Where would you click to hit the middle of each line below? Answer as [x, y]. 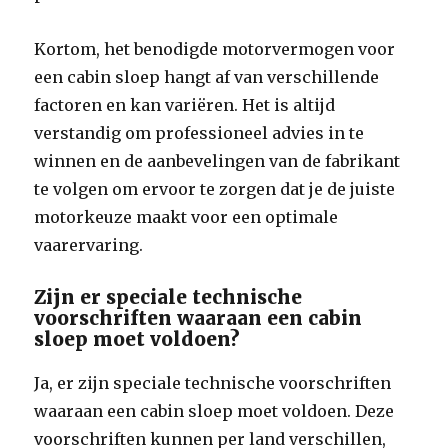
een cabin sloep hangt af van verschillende [207, 77]
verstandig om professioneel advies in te [199, 133]
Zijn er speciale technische [168, 297]
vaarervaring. [89, 245]
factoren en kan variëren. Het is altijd [185, 105]
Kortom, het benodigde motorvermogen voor [215, 49]
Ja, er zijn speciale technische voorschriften [213, 383]
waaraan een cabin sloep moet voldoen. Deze [214, 411]
